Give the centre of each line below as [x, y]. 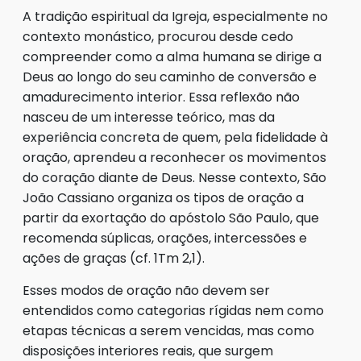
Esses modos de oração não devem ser [146, 291]
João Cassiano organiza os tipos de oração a [163, 198]
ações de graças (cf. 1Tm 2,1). [114, 259]
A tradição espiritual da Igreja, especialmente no [175, 17]
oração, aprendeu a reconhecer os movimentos [174, 158]
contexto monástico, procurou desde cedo [158, 37]
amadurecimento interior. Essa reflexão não [161, 98]
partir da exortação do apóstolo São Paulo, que [171, 218]
